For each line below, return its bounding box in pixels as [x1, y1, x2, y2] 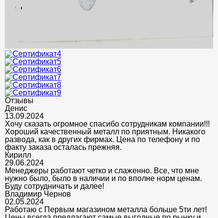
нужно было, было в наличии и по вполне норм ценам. [5, 174, 202, 182]
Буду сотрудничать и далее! [5, 182, 104, 190]
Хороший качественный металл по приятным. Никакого [5, 127, 205, 136]
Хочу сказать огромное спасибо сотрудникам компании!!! [5, 119, 210, 128]
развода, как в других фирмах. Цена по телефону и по [5, 135, 200, 144]
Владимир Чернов [5, 189, 71, 198]
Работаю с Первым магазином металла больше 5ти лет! [5, 205, 207, 214]
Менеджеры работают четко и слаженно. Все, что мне [5, 166, 199, 175]
